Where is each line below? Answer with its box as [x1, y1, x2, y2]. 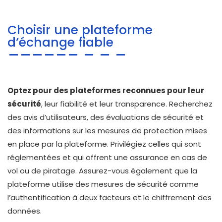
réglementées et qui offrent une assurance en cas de [7, 152, 207, 163]
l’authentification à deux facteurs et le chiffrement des [7, 192, 212, 203]
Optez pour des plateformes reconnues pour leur [7, 85, 204, 96]
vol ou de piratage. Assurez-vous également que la [7, 166, 197, 176]
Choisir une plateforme [7, 21, 153, 39]
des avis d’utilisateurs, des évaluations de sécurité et [7, 112, 204, 122]
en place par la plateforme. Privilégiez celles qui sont [7, 139, 201, 149]
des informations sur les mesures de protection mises [7, 125, 207, 136]
